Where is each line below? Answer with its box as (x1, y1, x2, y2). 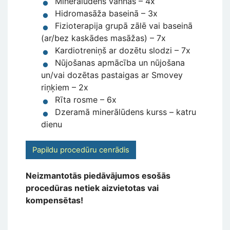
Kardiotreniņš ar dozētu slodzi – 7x (55, 45, 190, 56)
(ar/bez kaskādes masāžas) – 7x (41, 33, 166, 44)
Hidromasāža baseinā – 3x (55, 8, 158, 19)
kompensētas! (26, 195, 83, 206)
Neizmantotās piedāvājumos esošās (26, 170, 170, 181)
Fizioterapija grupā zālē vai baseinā (55, 21, 193, 31)
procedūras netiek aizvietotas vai (26, 183, 159, 194)
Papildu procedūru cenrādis (32, 145, 129, 155)
